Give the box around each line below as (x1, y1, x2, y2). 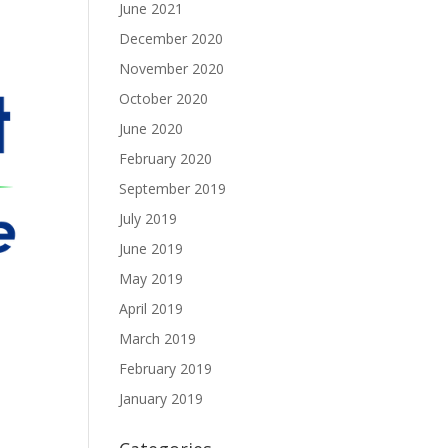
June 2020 (119, 119, 184, 138)
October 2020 (119, 89, 209, 108)
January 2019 (119, 389, 204, 408)
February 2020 (119, 149, 213, 168)
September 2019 (119, 179, 227, 198)
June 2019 (119, 239, 184, 258)
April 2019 (119, 299, 184, 318)
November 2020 (119, 59, 225, 78)
